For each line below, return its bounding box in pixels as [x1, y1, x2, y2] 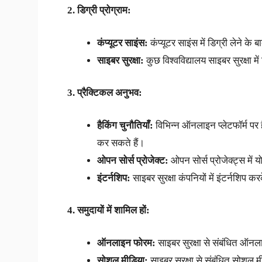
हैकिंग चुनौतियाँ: [96, 119, 153, 131]
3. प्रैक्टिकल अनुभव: [67, 87, 142, 99]
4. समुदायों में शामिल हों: [67, 205, 150, 216]
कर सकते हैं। [96, 137, 144, 149]
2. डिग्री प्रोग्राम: [67, 5, 131, 16]
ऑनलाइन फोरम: [96, 237, 156, 249]
